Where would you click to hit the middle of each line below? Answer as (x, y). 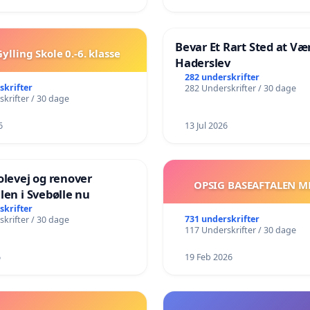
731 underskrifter (222, 219)
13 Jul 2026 (206, 125)
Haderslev (203, 62)
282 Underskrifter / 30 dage (240, 88)
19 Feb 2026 (208, 257)
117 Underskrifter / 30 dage (240, 230)
